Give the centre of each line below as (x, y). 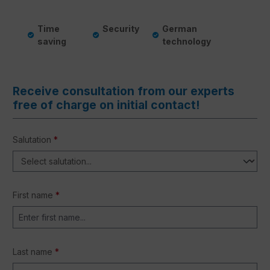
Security (121, 28)
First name (34, 195)
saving (52, 41)
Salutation (33, 139)
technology (187, 41)
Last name (34, 251)
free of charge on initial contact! (106, 105)
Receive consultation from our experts (124, 91)
